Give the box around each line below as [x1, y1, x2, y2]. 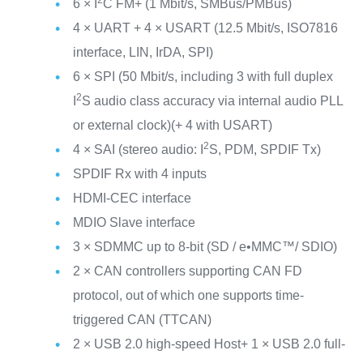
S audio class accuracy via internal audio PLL [81, 93, 343, 108]
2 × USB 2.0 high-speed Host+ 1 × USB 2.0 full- [72, 336, 345, 351]
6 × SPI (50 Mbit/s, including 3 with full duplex [72, 69, 333, 83]
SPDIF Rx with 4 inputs [72, 166, 207, 181]
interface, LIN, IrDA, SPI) [72, 45, 213, 59]
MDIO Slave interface [72, 215, 195, 229]
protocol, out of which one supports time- [72, 288, 304, 302]
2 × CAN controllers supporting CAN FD [72, 263, 302, 278]
